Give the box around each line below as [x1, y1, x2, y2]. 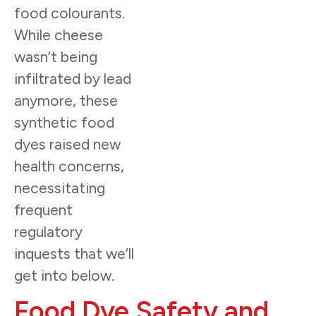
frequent [14, 200, 73, 219]
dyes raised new [14, 135, 121, 153]
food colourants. [14, 4, 125, 22]
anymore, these [14, 91, 118, 109]
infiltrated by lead [14, 69, 131, 87]
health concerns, [14, 157, 124, 175]
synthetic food [14, 113, 114, 131]
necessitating [14, 178, 105, 197]
